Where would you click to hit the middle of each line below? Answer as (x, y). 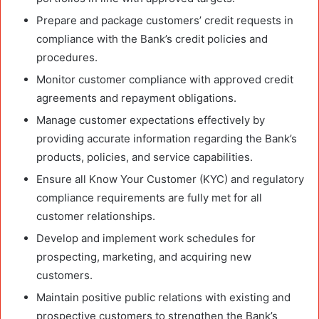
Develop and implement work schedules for (146, 238)
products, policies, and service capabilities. (145, 157)
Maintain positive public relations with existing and (163, 297)
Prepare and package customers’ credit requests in (165, 20)
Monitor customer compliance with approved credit (165, 79)
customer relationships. (96, 216)
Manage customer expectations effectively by (151, 120)
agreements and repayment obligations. (136, 98)
